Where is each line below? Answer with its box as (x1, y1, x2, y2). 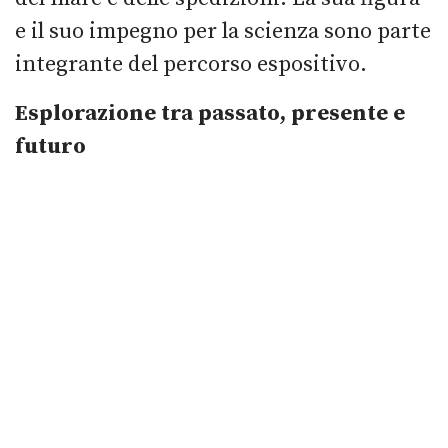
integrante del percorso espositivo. (15, 50, 367, 78)
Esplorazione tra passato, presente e (15, 99, 405, 127)
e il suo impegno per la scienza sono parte (15, 17, 431, 45)
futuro (15, 132, 86, 160)
